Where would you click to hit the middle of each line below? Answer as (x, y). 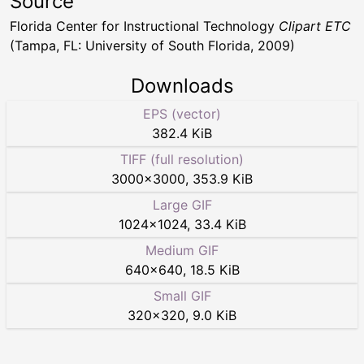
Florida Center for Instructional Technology (144, 26)
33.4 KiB (220, 224)
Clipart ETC (315, 26)
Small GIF (182, 296)
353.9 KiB (223, 179)
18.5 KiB (214, 270)
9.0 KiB (214, 315)
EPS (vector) (182, 114)
